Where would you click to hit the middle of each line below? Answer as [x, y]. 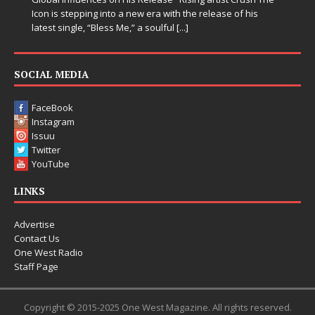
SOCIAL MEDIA [51, 74]
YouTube [51, 163]
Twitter [46, 149]
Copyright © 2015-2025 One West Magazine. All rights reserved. [157, 307]
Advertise [34, 224]
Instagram [53, 121]
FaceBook [52, 107]
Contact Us [37, 238]
